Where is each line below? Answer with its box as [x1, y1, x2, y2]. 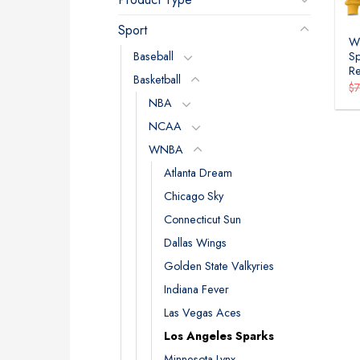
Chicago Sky [164, 187, 223, 204]
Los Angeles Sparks [164, 327, 274, 344]
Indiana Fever [164, 280, 229, 297]
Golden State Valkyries [164, 257, 274, 274]
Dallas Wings [164, 234, 227, 251]
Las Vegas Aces [164, 304, 241, 321]
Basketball [133, 71, 181, 88]
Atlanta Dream [164, 164, 232, 181]
